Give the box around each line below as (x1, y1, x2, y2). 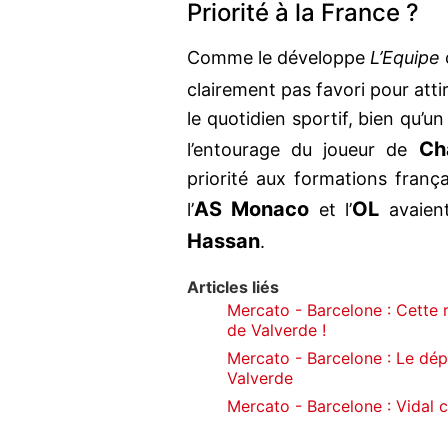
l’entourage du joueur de (187, 139, 419, 161)
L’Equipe (370, 47, 441, 69)
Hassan (187, 229, 260, 254)
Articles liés (187, 277, 279, 298)
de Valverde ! (227, 320, 326, 341)
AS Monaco (194, 197, 310, 222)
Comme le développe (187, 47, 371, 69)
